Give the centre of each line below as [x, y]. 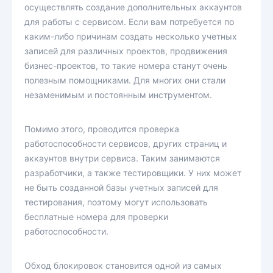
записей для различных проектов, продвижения [126, 51]
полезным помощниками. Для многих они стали [125, 80]
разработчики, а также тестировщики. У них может [133, 173]
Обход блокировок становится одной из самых [123, 265]
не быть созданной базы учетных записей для [121, 187]
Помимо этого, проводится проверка [102, 129]
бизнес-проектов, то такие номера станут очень [126, 66]
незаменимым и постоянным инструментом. [118, 95]
